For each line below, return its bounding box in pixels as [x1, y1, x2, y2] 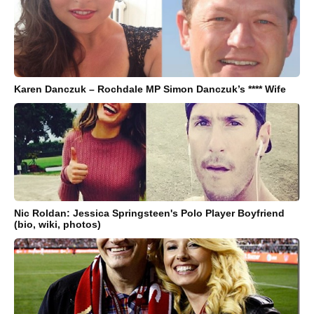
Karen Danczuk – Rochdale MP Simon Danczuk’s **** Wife [14, 83, 286, 95]
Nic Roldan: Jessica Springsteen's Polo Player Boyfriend [14, 207, 285, 219]
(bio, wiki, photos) [14, 218, 101, 230]
